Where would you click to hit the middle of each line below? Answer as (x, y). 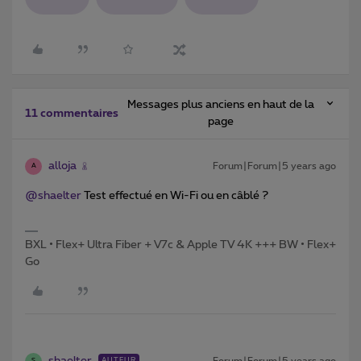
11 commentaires (72, 113)
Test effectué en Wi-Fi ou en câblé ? (175, 195)
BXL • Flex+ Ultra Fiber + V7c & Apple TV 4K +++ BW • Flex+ (180, 245)
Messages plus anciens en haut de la (221, 104)
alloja (62, 166)
